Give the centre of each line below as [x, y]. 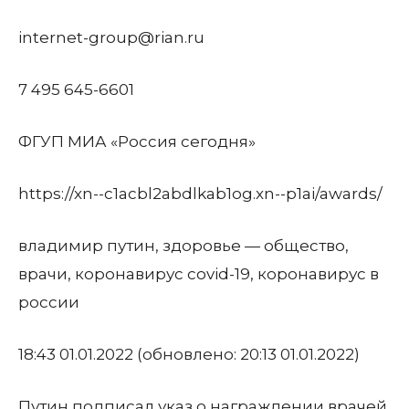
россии [49, 302]
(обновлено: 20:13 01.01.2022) [246, 354]
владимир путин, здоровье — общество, [184, 246]
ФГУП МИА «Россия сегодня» [137, 142]
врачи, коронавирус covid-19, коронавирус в [199, 274]
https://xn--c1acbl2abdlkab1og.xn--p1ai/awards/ [200, 194]
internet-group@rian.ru [111, 37]
